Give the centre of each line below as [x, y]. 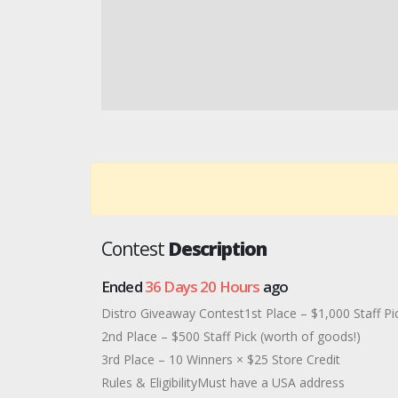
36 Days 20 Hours [202, 287]
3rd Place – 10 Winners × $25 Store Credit [221, 359]
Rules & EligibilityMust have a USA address [223, 382]
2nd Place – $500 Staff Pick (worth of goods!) [231, 336]
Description [217, 249]
